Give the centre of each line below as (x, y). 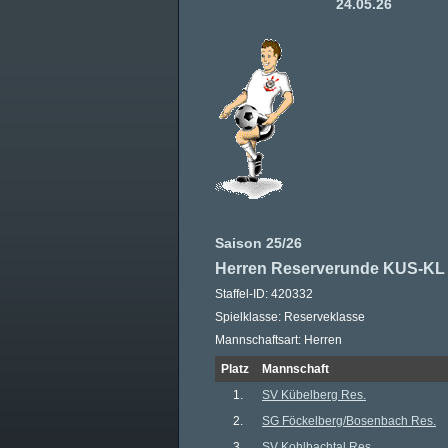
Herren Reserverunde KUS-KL (330, 268)
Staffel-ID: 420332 (264, 294)
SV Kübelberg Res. (314, 395)
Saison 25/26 (258, 243)
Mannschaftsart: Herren (278, 340)
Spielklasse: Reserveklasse (290, 317)
